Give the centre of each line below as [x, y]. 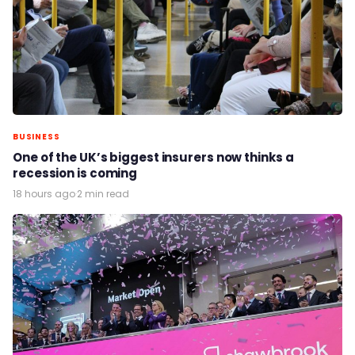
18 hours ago [44, 193]
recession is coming [75, 173]
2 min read [103, 193]
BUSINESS [36, 136]
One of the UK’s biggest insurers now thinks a [153, 157]
